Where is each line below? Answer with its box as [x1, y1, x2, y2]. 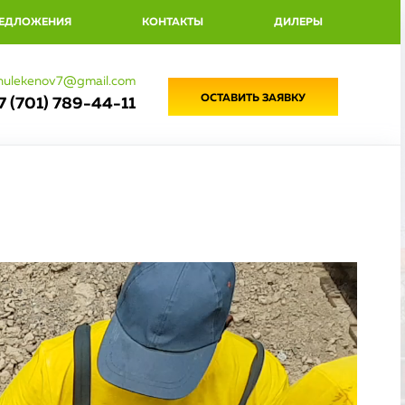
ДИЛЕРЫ [273, 17, 323, 28]
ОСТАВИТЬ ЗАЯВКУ [200, 93, 306, 104]
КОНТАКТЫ [141, 17, 203, 28]
